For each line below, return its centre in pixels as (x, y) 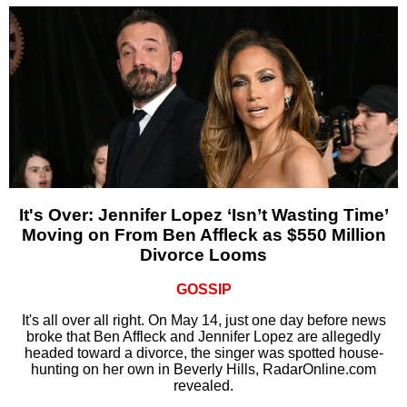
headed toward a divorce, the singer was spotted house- (203, 353)
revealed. (203, 386)
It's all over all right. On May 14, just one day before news (203, 321)
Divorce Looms (203, 254)
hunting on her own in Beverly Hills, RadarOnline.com (203, 370)
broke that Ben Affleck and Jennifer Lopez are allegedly (203, 337)
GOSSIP (203, 290)
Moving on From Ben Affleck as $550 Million (203, 234)
